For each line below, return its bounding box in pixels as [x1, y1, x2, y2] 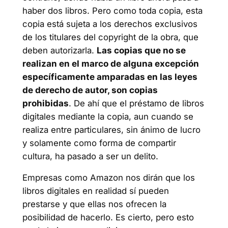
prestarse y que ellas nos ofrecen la [22, 199, 166, 210]
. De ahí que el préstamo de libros [68, 98, 204, 108]
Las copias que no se [96, 45, 186, 55]
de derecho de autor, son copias [22, 84, 158, 95]
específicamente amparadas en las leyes [22, 71, 197, 82]
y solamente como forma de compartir [22, 137, 176, 148]
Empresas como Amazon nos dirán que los [22, 173, 195, 183]
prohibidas [22, 98, 69, 108]
